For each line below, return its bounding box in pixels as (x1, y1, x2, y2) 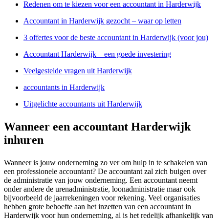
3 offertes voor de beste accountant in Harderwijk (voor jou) (23, 33, 208, 42)
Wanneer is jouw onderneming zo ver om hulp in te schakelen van (4, 158, 207, 167)
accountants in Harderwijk (23, 83, 105, 91)
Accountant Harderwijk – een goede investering (23, 49, 171, 58)
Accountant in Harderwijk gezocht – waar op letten (23, 16, 181, 25)
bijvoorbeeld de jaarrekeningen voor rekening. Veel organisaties (4, 193, 200, 202)
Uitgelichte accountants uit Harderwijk (23, 99, 142, 108)
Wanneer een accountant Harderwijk (4, 120, 191, 133)
